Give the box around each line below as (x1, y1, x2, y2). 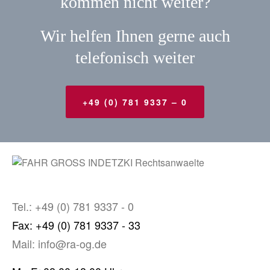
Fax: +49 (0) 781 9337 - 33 (12, 217, 140, 233)
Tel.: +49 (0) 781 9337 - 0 (12, 198, 134, 215)
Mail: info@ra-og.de (12, 236, 107, 252)
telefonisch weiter (75, 48, 195, 67)
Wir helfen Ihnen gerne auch (40, 27, 230, 45)
